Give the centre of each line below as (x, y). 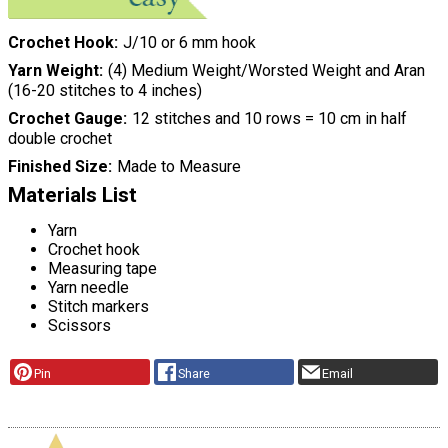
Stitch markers (98, 307)
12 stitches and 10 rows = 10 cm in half (269, 119)
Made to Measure (178, 167)
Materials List (72, 195)
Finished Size (58, 167)
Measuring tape (102, 269)
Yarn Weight (53, 71)
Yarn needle (88, 288)
